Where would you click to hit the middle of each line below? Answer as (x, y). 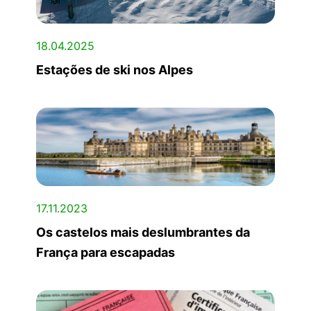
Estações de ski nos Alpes (115, 69)
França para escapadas (106, 252)
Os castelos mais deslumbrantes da (143, 232)
